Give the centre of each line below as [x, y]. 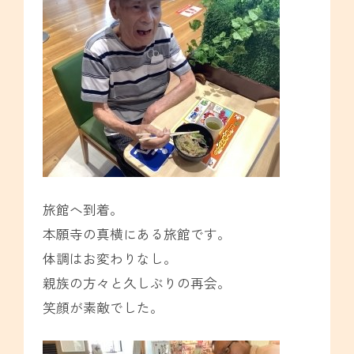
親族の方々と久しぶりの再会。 [136, 283]
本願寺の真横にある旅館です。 [136, 234]
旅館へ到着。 [83, 210]
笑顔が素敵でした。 [103, 308]
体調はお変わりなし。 [109, 259]
